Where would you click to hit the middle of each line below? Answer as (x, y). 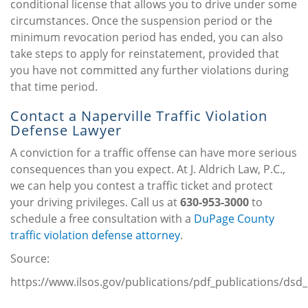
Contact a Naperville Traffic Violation (139, 116)
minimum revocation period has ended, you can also (147, 37)
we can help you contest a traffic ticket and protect (142, 186)
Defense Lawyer (66, 131)
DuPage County (234, 219)
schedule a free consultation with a (102, 219)
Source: (30, 259)
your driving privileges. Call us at (95, 202)
